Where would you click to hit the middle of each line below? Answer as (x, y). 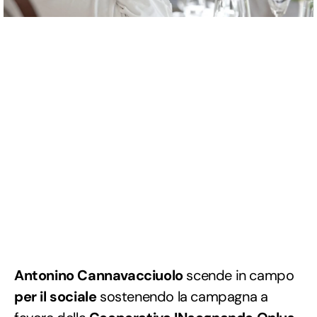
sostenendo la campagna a (182, 296)
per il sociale (56, 296)
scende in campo (238, 275)
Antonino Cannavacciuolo (99, 275)
